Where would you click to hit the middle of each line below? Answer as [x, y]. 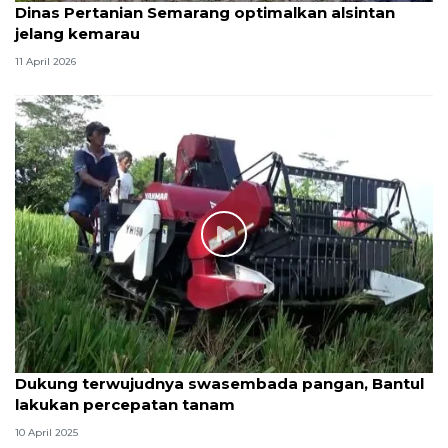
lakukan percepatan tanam [125, 405]
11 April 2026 [45, 61]
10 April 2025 [46, 432]
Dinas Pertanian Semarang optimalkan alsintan [205, 12]
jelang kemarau [77, 33]
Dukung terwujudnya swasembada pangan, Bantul [219, 384]
